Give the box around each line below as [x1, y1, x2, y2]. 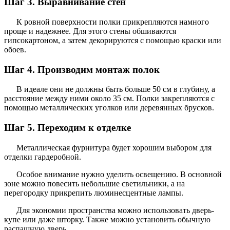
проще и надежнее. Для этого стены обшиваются [4, 27, 176, 36]
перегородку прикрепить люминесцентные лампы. [4, 188, 183, 197]
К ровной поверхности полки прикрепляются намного [16, 17, 209, 27]
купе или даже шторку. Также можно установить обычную [4, 215, 210, 224]
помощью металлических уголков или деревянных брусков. [4, 103, 214, 112]
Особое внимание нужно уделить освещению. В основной [16, 169, 222, 179]
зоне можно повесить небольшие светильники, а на [4, 179, 185, 188]
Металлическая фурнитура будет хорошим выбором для [16, 143, 212, 152]
